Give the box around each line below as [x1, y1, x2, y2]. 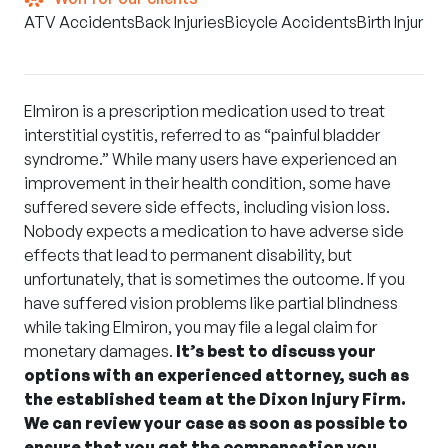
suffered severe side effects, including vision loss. [24, 197, 390, 217]
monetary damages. [24, 341, 176, 361]
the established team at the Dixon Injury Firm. [24, 389, 406, 409]
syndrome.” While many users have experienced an [24, 149, 397, 169]
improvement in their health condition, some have [24, 173, 391, 193]
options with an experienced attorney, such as [24, 365, 409, 385]
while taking [24, 317, 113, 337]
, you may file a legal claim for [168, 317, 377, 337]
